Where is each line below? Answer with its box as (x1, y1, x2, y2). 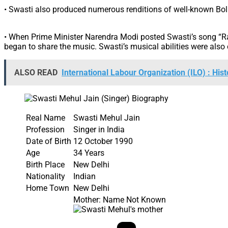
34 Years (73, 148, 104, 158)
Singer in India (73, 124, 125, 134)
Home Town (26, 183, 69, 193)
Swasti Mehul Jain (73, 112, 140, 123)
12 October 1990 (73, 136, 133, 146)
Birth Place (26, 159, 65, 169)
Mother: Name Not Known (73, 194, 166, 205)
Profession (26, 124, 65, 134)
